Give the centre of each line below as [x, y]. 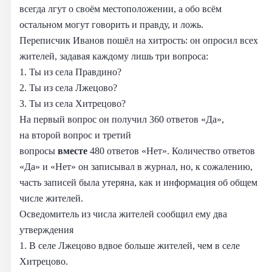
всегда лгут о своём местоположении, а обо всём [121, 8]
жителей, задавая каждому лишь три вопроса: [114, 56]
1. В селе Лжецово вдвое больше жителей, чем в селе [130, 245]
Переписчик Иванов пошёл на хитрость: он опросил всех [139, 40]
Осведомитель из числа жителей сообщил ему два [123, 214]
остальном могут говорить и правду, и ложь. [111, 24]
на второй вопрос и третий [75, 135]
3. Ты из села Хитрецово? [73, 103]
